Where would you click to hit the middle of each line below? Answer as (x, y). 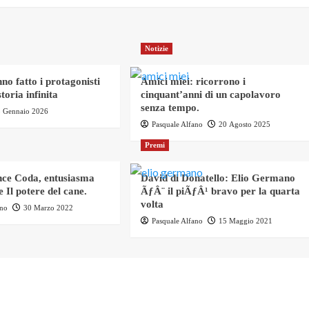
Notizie (156, 49)
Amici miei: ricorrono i (193, 82)
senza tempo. (170, 108)
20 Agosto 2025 (244, 124)
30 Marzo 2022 (49, 208)
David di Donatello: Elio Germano (218, 178)
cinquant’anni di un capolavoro (210, 95)
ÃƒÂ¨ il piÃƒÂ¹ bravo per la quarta (220, 191)
